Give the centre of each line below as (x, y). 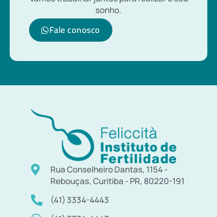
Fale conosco (75, 30)
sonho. (108, 10)
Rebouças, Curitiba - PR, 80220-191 (117, 181)
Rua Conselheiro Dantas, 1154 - (109, 169)
